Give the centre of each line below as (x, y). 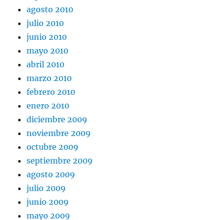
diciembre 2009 (57, 120)
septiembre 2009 (60, 161)
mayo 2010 (48, 51)
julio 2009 (46, 188)
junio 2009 (48, 202)
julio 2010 (45, 23)
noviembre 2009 (59, 133)
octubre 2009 (53, 147)
